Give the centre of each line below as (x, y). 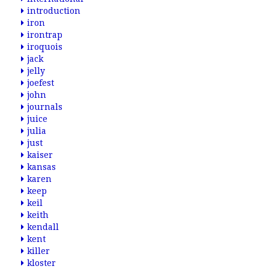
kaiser (40, 155)
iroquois (45, 47)
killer (38, 251)
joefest (41, 83)
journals (45, 107)
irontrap (45, 35)
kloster (41, 263)
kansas (41, 167)
